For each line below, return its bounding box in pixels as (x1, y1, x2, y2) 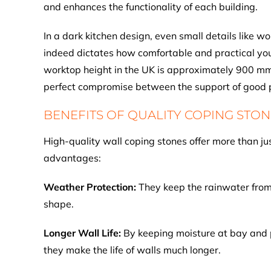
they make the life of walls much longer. (44, 244, 221, 256)
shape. (44, 198, 74, 210)
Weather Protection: (44, 181, 139, 193)
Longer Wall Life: (44, 227, 123, 239)
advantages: (44, 152, 101, 164)
